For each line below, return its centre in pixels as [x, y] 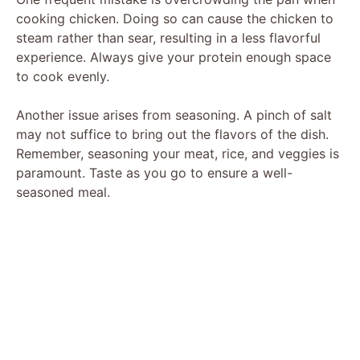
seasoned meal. [63, 192]
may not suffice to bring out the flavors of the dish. [172, 134]
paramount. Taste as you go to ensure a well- [154, 172]
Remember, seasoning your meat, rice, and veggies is [178, 153]
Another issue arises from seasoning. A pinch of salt [174, 115]
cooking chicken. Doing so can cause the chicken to [175, 18]
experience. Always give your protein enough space [174, 57]
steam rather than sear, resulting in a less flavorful [168, 37]
